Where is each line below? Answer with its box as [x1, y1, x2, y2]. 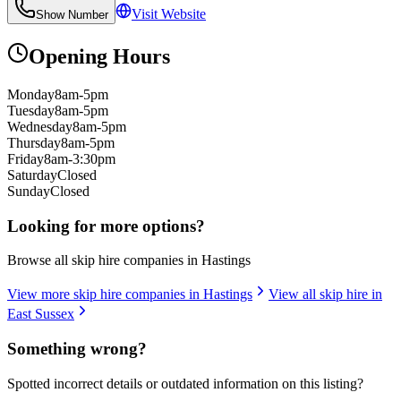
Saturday [7, 167, 57, 183]
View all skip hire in [269, 286, 382, 303]
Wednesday [7, 119, 73, 134]
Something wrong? [7, 339, 147, 359]
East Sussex [7, 306, 74, 322]
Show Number [36, 8, 108, 22]
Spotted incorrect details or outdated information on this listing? [7, 375, 363, 391]
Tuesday [7, 103, 55, 118]
